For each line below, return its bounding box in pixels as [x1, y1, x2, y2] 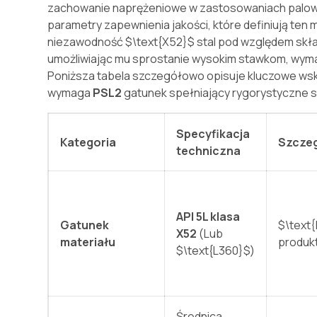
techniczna [176, 143, 241, 159]
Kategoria [60, 134, 117, 151]
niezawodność [47, 34, 126, 50]
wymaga [47, 85, 93, 101]
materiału [60, 234, 116, 250]
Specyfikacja [176, 126, 250, 142]
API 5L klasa [176, 209, 241, 225]
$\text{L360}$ [176, 243, 250, 259]
